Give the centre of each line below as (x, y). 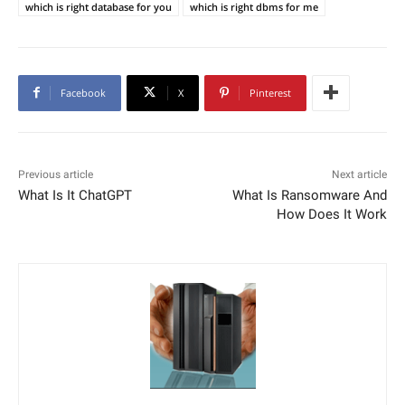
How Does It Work (331, 214)
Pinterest (270, 92)
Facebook (83, 92)
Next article (359, 174)
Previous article (56, 174)
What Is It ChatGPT (75, 195)
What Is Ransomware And (309, 195)
